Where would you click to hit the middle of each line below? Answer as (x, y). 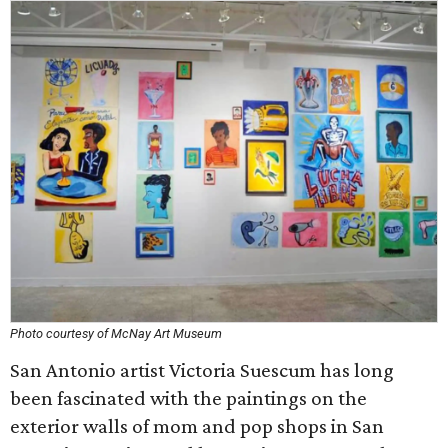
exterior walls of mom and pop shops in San (197, 426)
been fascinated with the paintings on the (188, 398)
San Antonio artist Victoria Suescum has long (202, 370)
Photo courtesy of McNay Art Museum (116, 333)
